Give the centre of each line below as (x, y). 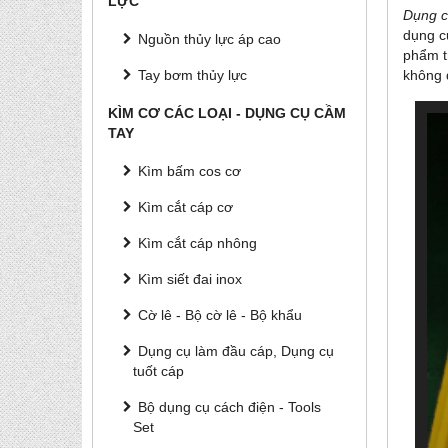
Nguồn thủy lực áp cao (209, 39)
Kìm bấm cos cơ (189, 171)
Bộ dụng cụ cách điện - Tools (229, 407)
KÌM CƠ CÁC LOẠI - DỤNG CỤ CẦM (227, 113)
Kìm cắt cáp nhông (197, 243)
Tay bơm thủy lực (192, 75)
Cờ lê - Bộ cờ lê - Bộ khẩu (220, 315)
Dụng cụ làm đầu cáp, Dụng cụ (236, 351)
